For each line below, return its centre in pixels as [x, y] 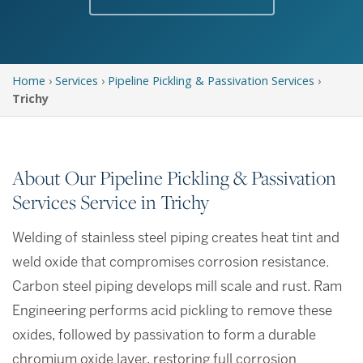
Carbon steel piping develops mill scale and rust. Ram [177, 288]
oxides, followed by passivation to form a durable [164, 336]
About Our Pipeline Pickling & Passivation [174, 178]
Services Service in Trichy [111, 202]
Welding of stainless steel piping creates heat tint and [176, 239]
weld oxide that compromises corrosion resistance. [171, 263]
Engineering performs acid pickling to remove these [172, 312]
